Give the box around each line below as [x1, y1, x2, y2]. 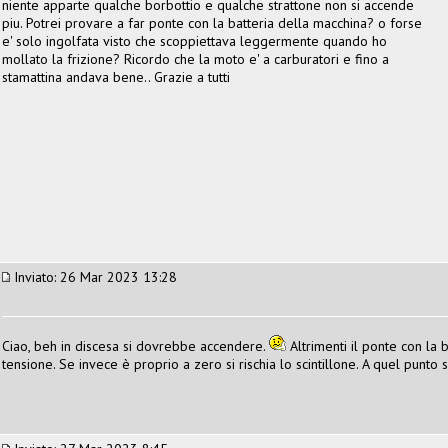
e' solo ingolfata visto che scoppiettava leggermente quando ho [2, 31, 387, 50]
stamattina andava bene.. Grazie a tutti [2, 67, 230, 86]
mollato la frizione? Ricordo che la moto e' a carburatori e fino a [2, 49, 389, 68]
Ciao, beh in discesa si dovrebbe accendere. [2, 336, 269, 355]
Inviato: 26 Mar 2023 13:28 [10, 267, 177, 286]
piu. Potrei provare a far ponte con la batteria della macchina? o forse [2, 13, 422, 32]
